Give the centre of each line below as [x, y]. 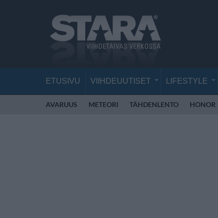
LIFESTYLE [187, 81]
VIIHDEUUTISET [121, 81]
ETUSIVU [63, 81]
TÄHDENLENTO [154, 104]
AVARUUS [62, 104]
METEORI [103, 104]
